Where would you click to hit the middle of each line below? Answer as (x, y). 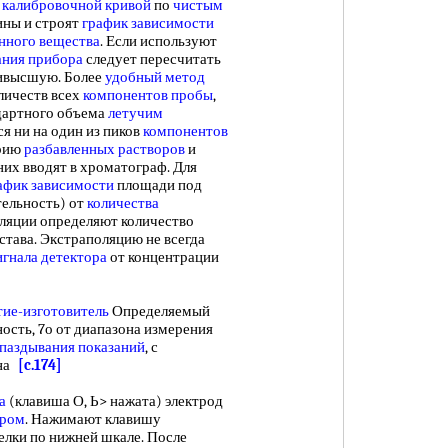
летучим (135, 113)
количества (123, 203)
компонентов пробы (148, 95)
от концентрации (163, 257)
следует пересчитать (152, 59)
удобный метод (155, 77)
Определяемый (159, 311)
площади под (158, 185)
